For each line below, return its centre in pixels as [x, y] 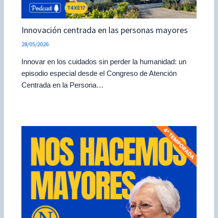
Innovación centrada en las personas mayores [105, 30]
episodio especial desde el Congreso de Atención [99, 73]
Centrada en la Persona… [63, 85]
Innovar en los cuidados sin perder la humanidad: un [104, 62]
